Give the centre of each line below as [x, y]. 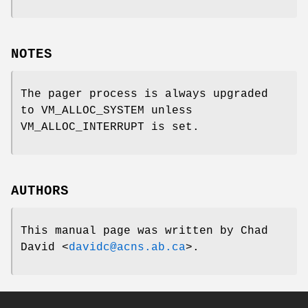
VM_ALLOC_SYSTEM [93, 111]
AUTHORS [40, 191]
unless [168, 111]
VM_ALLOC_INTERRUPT [82, 128]
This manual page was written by [131, 231]
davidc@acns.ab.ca [127, 247]
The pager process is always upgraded [144, 95]
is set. [172, 128]
